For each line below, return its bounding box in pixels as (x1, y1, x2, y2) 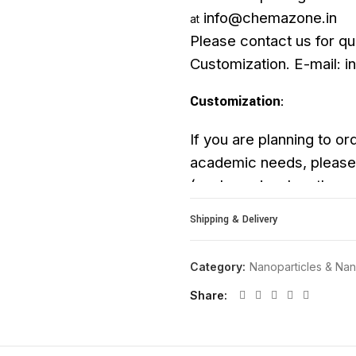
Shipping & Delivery (190, 212, 277, 226)
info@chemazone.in (203, 9, 337, 27)
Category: (190, 260, 249, 273)
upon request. (190, 199, 284, 218)
